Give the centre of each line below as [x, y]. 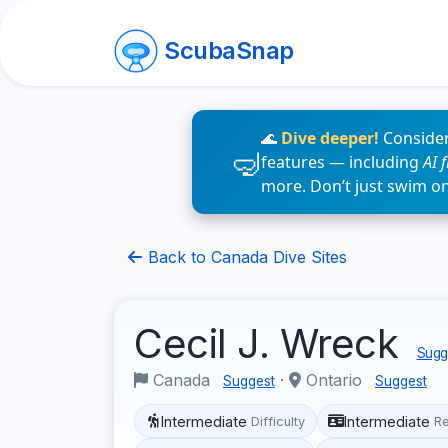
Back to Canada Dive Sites [245, 257]
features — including [342, 162]
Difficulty [278, 421]
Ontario [334, 380]
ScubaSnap [229, 50]
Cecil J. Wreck [271, 343]
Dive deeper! [330, 138]
